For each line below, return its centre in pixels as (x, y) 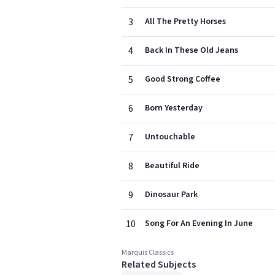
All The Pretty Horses (185, 21)
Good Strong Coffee (183, 79)
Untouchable (170, 137)
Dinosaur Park (171, 195)
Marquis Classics (148, 253)
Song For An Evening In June (199, 223)
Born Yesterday (174, 108)
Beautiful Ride (172, 166)
